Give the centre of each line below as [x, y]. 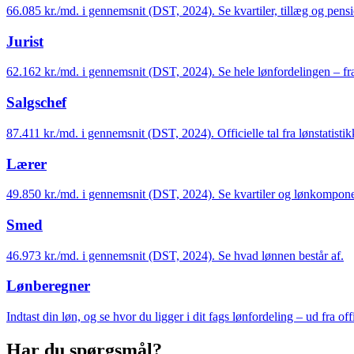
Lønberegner [48, 286]
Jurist [25, 41]
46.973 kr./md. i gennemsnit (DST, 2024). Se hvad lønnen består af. [175, 255]
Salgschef [36, 103]
